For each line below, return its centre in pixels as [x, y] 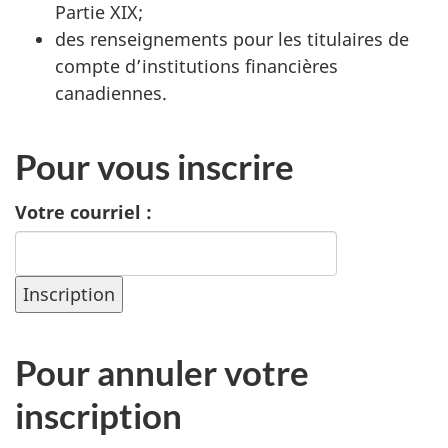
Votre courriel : [83, 212]
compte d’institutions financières [196, 65]
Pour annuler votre [162, 372]
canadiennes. [111, 92]
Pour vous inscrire [154, 165]
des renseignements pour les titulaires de [232, 38]
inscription [98, 415]
